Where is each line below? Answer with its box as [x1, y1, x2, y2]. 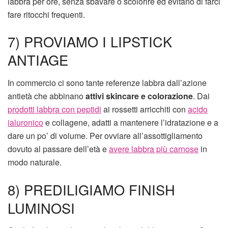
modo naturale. [8, 156, 62, 168]
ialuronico [8, 116, 43, 128]
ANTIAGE [8, 50, 68, 70]
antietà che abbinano [8, 90, 85, 102]
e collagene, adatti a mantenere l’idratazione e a [43, 116, 218, 128]
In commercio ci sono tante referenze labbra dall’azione [8, 76, 207, 89]
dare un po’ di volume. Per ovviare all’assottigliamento [8, 129, 203, 141]
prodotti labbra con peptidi [8, 103, 101, 115]
